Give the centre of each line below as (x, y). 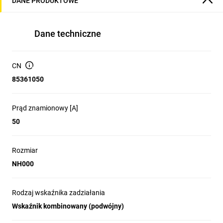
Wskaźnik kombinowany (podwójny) (68, 206)
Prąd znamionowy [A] (45, 108)
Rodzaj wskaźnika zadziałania (58, 193)
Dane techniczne (68, 34)
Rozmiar (25, 150)
